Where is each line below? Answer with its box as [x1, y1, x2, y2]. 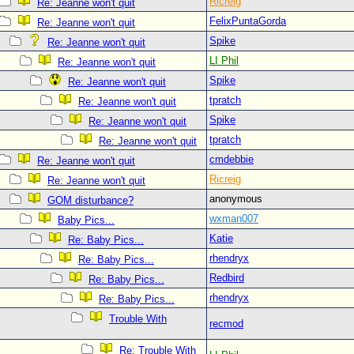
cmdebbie [209, 153, 254, 165]
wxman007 [209, 213, 258, 224]
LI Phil [209, 55, 239, 66]
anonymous [209, 193, 269, 205]
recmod [209, 318, 243, 330]
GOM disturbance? [47, 194, 134, 206]
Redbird [209, 272, 244, 284]
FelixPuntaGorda [209, 15, 286, 27]
